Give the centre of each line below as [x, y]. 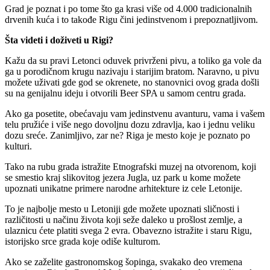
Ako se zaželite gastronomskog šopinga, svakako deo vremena [124, 262]
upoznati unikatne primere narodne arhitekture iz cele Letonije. [124, 189]
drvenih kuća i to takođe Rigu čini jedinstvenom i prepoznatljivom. [131, 20]
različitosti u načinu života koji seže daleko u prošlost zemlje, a [124, 220]
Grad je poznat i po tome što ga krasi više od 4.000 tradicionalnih [128, 9]
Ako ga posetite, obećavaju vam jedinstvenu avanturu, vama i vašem [135, 114]
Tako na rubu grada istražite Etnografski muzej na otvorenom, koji [130, 167]
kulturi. [18, 146]
